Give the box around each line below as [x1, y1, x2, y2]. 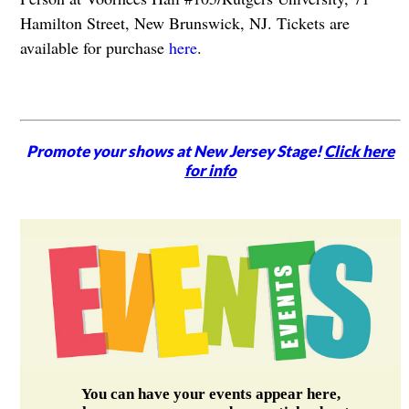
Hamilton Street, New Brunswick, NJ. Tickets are [19, 11, 350, 34]
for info [184, 161, 237, 181]
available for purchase [19, 36, 169, 58]
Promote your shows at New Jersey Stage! [26, 142, 325, 162]
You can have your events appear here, [80, 384, 341, 403]
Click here [324, 142, 395, 162]
